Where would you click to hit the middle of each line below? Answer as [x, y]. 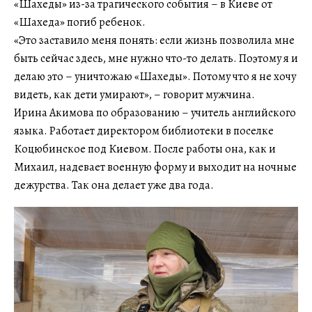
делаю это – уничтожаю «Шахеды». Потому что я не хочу [155, 77]
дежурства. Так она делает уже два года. [114, 186]
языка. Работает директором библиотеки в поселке [144, 131]
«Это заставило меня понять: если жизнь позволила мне [154, 41]
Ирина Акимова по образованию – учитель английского [155, 113]
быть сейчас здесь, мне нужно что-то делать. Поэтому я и [156, 59]
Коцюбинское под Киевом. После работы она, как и [145, 149]
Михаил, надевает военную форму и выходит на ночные [155, 167]
